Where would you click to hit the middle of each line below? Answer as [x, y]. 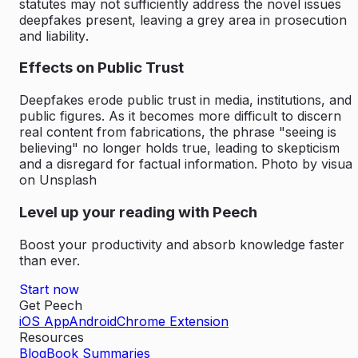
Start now [49, 289]
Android [93, 321]
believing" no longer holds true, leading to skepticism [179, 148]
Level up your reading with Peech [138, 212]
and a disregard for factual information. [140, 164]
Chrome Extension [173, 321]
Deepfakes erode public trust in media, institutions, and [185, 100]
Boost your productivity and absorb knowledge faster [182, 244]
